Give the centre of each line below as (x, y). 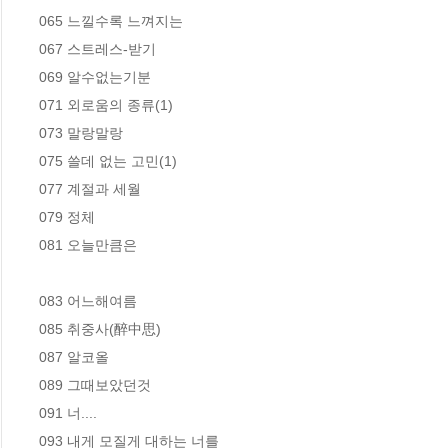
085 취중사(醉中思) (100, 328)
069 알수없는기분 (95, 76)
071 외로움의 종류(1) (106, 104)
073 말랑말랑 (81, 132)
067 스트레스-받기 (97, 48)
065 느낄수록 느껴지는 (111, 20)
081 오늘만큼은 (88, 244)
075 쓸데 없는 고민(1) (108, 160)
